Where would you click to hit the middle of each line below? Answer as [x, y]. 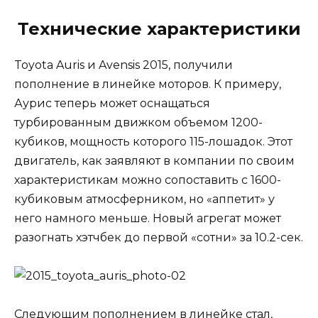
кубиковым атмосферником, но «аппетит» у [144, 199]
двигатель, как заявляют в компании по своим [154, 160]
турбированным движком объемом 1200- [138, 122]
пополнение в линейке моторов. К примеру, [148, 84]
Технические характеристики [159, 28]
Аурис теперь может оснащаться [112, 103]
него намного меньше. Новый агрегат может [148, 218]
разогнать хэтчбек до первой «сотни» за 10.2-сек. [159, 237]
